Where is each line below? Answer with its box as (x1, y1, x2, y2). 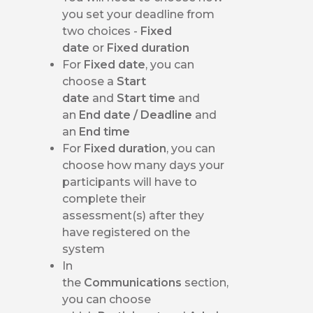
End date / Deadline (79, 108, 196, 122)
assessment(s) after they (62, 208, 205, 222)
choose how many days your (62, 158, 225, 172)
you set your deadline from (62, 7, 215, 21)
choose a (62, 74, 117, 88)
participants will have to (62, 175, 198, 189)
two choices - (62, 24, 141, 38)
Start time (117, 91, 179, 105)
